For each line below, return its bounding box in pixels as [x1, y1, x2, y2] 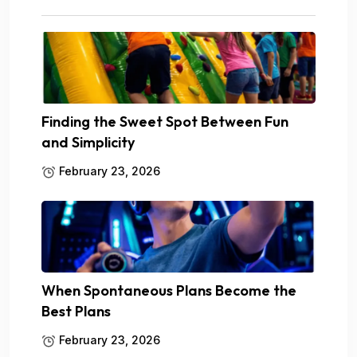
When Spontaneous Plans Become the [41, 281, 296, 300]
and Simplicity [41, 133, 135, 152]
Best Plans [41, 302, 111, 321]
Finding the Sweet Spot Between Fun [41, 112, 288, 131]
